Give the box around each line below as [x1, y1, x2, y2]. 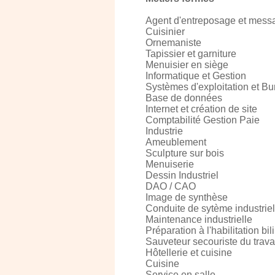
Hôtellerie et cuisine [145, 247, 232, 258]
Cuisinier [145, 26, 185, 37]
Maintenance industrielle [145, 214, 252, 225]
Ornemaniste [145, 37, 201, 48]
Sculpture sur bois [145, 148, 224, 158]
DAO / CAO [145, 181, 196, 192]
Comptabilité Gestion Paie [145, 115, 260, 125]
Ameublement [145, 137, 206, 147]
